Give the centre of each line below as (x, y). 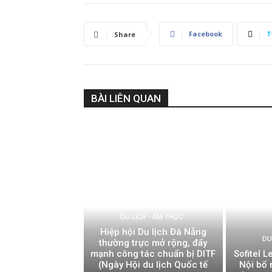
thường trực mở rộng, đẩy (153, 243)
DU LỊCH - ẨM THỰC (152, 217)
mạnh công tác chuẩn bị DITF (153, 253)
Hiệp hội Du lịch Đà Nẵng (153, 232)
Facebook (206, 34)
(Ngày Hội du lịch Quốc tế (153, 264)
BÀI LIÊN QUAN (126, 99)
